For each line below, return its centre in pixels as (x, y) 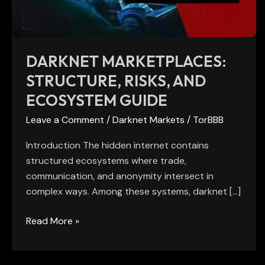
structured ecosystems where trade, (106, 161)
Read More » (53, 221)
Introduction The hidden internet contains (117, 146)
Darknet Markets (148, 120)
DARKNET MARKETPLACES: (126, 61)
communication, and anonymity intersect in (120, 176)
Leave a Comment (65, 120)
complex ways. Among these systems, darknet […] (133, 192)
